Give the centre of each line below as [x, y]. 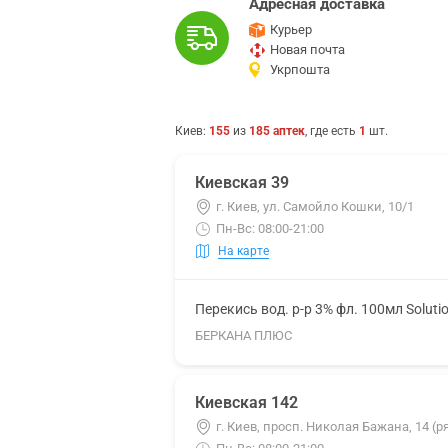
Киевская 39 [242, 182]
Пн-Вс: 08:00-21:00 [270, 228]
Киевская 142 [246, 402]
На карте [243, 250]
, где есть [332, 131]
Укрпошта [300, 69]
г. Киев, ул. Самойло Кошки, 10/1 [315, 206]
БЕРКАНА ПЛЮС [243, 335]
